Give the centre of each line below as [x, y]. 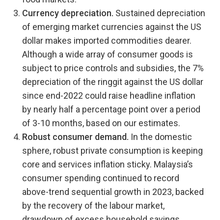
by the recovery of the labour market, [93, 206]
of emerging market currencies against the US [112, 27]
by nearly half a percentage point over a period [111, 109]
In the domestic [160, 137]
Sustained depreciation [159, 13]
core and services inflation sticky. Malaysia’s [108, 164]
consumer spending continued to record [101, 178]
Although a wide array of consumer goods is [108, 54]
